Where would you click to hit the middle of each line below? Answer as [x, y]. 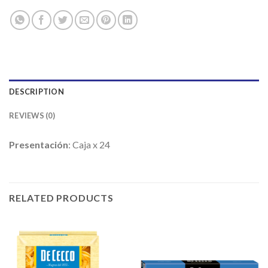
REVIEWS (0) [32, 116]
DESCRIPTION [36, 92]
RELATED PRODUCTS [61, 197]
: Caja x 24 [89, 145]
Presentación [39, 145]
